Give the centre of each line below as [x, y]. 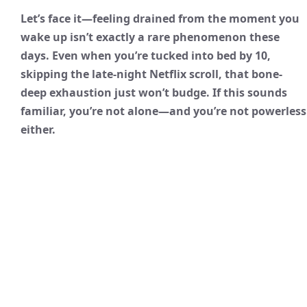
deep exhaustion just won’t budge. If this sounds [154, 93]
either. [38, 130]
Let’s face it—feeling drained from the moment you [160, 19]
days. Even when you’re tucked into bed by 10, [146, 56]
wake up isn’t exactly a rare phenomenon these [150, 37]
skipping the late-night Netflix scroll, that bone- [151, 74]
